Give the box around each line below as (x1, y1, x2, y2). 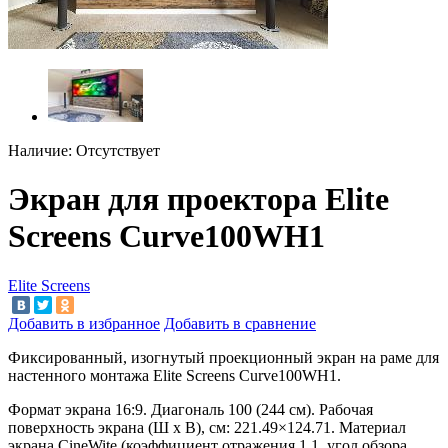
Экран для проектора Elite (8, 181, 389, 218)
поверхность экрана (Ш (8, 419, 169, 437)
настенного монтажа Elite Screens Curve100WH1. (8, 367, 341, 385)
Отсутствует (72, 141, 160, 159)
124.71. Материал (287, 419, 406, 437)
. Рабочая (311, 401, 373, 419)
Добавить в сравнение (164, 315, 316, 333)
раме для (380, 349, 439, 367)
